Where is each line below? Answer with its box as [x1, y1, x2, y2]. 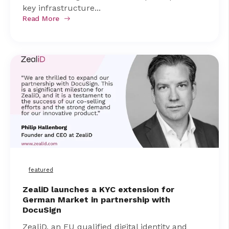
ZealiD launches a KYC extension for [22, 184, 174, 194]
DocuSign [22, 204, 61, 215]
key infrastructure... [22, 3, 101, 13]
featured [29, 166, 53, 173]
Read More [22, 14, 60, 22]
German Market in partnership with [22, 194, 170, 204]
